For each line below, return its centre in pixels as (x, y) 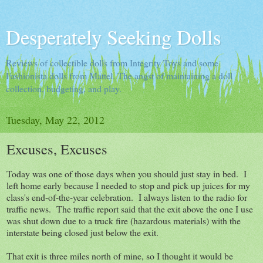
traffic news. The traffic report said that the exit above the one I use (130, 208)
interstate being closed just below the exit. (82, 232)
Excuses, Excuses (57, 149)
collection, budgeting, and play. (64, 88)
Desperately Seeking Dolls (113, 37)
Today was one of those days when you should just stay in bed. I (127, 173)
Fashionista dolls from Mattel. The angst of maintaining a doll (119, 75)
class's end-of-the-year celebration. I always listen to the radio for (127, 197)
